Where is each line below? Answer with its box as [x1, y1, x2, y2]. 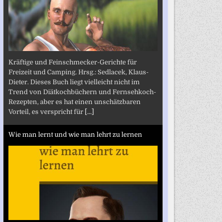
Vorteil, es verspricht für [8, 108, 85, 115]
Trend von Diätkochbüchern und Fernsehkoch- [8, 88, 156, 96]
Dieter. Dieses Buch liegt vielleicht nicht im [8, 78, 140, 86]
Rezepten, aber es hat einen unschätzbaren [8, 98, 141, 106]
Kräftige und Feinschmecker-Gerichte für [8, 58, 137, 66]
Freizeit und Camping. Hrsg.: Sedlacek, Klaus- [8, 68, 149, 76]
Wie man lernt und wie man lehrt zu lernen [8, 131, 142, 138]
